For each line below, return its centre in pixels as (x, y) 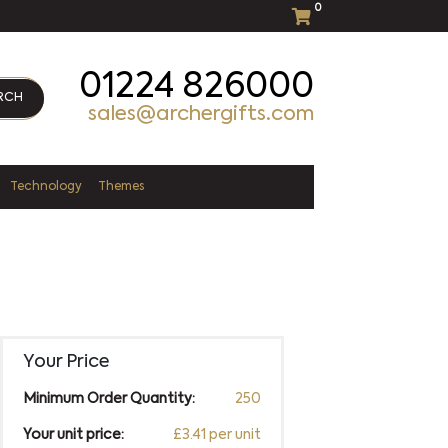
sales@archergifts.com (200, 114)
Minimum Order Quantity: (108, 398)
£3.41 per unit (216, 434)
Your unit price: (73, 434)
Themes (121, 186)
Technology (46, 186)
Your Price (65, 361)
